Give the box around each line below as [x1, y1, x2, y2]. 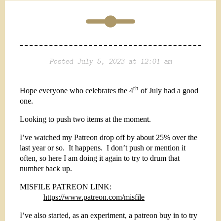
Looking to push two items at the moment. [20, 115, 151, 124]
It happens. [69, 144, 103, 152]
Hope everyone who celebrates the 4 [20, 86, 133, 95]
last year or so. [20, 144, 65, 152]
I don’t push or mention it [107, 144, 185, 152]
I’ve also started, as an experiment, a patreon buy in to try [20, 211, 197, 220]
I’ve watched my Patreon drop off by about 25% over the [20, 133, 197, 142]
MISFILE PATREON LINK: [20, 183, 111, 191]
